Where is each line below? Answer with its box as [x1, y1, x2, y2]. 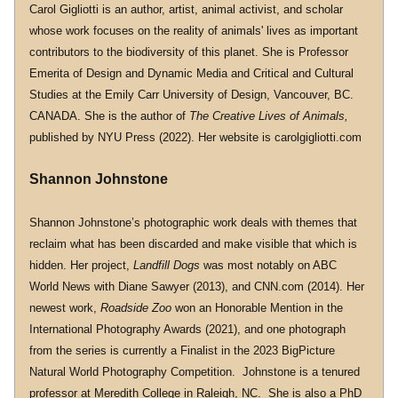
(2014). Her [304, 280, 364, 293]
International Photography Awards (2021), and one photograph [29, 322, 346, 336]
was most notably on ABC [203, 259, 337, 272]
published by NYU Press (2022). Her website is [29, 131, 275, 144]
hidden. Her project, [29, 259, 133, 272]
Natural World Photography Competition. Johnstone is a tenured [29, 365, 360, 378]
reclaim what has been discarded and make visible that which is [29, 237, 357, 251]
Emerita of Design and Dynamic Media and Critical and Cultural [29, 67, 354, 80]
